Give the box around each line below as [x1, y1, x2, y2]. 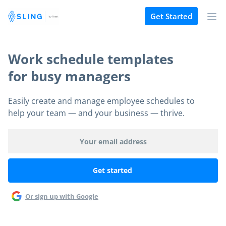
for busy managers [8, 67, 131, 85]
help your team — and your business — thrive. [8, 107, 185, 119]
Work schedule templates [8, 50, 174, 68]
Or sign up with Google [25, 191, 98, 201]
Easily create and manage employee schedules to [8, 95, 195, 106]
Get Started [150, 11, 192, 22]
